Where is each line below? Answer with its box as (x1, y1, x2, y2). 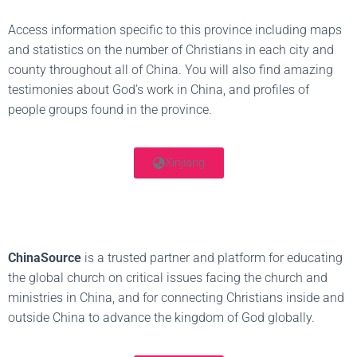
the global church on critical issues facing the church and (8, 270, 328, 285)
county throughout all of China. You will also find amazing (8, 62, 333, 77)
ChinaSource (8, 250, 81, 265)
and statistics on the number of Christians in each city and (8, 42, 334, 57)
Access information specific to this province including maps (8, 22, 342, 37)
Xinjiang (164, 155, 205, 170)
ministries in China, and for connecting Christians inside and (8, 290, 344, 305)
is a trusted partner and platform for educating (81, 250, 343, 265)
